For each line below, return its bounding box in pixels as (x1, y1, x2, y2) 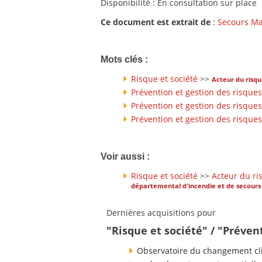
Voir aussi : (101, 151, 150, 161)
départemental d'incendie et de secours (131, 181, 261, 192)
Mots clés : (101, 54, 148, 65)
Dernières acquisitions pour (106, 206, 216, 218)
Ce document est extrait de (101, 16, 211, 28)
